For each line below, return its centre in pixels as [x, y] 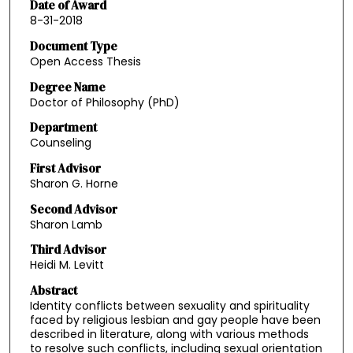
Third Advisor [68, 250]
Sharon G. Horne [74, 183]
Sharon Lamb [66, 224]
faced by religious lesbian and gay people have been [175, 320]
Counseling [60, 143]
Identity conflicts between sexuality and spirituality [169, 305]
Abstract [53, 290]
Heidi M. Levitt [67, 265]
